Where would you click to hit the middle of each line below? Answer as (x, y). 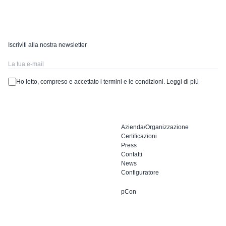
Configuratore (140, 172)
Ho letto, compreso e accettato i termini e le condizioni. (91, 81)
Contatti (132, 154)
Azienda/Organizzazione (155, 127)
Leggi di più (183, 81)
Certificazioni (139, 136)
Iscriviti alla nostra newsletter (47, 45)
